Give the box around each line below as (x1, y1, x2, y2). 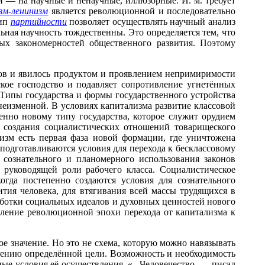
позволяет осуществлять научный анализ (66, 17, 236, 27)
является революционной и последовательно (48, 6, 236, 16)
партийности (10, 17, 67, 27)
